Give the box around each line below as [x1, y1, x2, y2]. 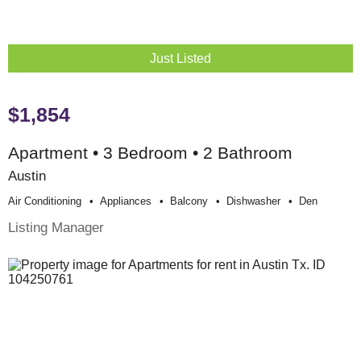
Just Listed [150, 52, 211, 66]
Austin [8, 168, 46, 185]
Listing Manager [8, 219, 104, 236]
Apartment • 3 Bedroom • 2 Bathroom [8, 143, 293, 163]
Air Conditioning [8, 195, 81, 208]
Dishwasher [226, 195, 280, 208]
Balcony [170, 195, 208, 208]
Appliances [100, 195, 151, 208]
